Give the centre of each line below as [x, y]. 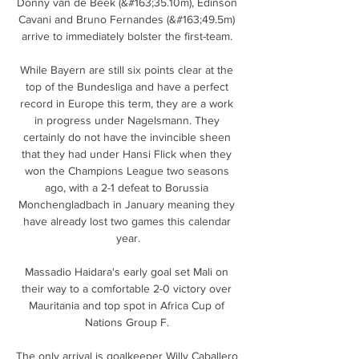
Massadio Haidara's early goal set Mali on [127, 271]
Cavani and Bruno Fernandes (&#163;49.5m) [127, 19]
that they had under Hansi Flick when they [127, 153]
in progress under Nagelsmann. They [127, 120]
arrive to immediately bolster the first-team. [128, 36]
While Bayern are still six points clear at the [127, 69]
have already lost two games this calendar [127, 221]
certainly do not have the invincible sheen [127, 137]
